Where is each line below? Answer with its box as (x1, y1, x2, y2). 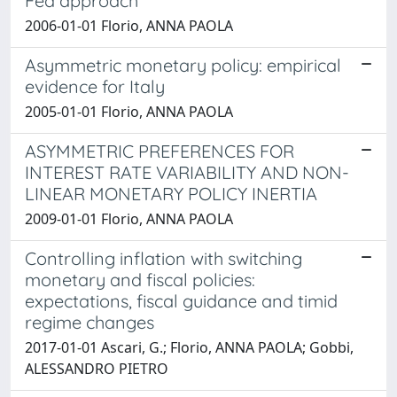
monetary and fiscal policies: (25, 268, 255, 291)
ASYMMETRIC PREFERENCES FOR (25, 139, 294, 162)
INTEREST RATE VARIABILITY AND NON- (25, 160, 349, 183)
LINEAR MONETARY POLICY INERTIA (25, 182, 317, 205)
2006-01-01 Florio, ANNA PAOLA (25, 15, 233, 35)
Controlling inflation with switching (25, 246, 302, 269)
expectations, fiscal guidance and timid (25, 289, 338, 312)
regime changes (25, 310, 154, 333)
